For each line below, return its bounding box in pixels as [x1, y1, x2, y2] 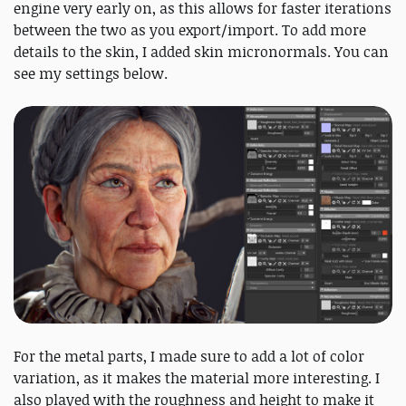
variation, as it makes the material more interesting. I [14, 368, 380, 389]
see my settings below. [14, 63, 168, 83]
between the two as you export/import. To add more [14, 20, 366, 40]
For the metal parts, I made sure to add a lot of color [14, 346, 364, 367]
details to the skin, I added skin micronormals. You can [14, 42, 389, 62]
